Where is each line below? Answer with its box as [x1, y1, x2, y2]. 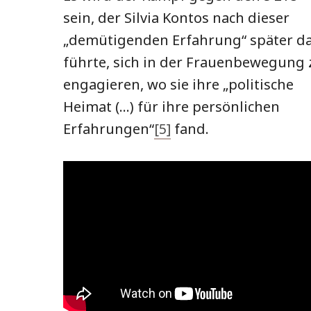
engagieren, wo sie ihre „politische [63, 74, 294, 94]
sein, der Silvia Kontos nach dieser [63, 8, 289, 27]
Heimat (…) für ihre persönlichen [63, 96, 280, 116]
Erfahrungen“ [63, 119, 154, 138]
